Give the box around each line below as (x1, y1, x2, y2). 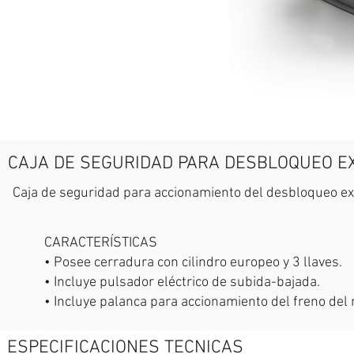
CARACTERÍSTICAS (44, 235, 157, 251)
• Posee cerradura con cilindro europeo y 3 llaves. (44, 254, 342, 271)
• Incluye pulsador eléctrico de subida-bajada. (44, 274, 320, 291)
